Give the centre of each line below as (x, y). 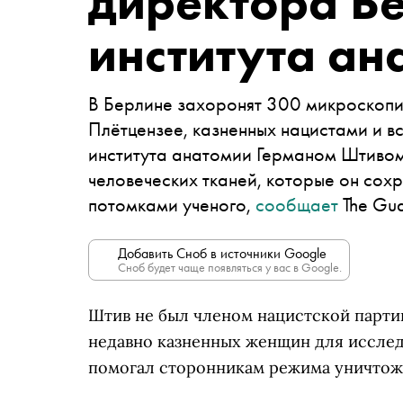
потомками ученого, (172, 205)
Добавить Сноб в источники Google (222, 253)
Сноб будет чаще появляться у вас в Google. (230, 267)
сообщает (297, 205)
